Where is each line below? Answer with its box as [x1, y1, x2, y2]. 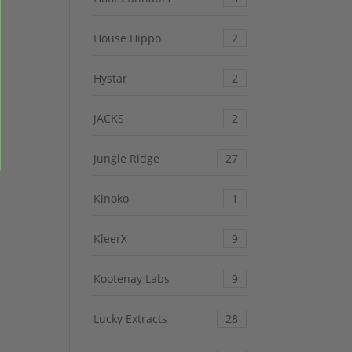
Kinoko [93, 191, 130, 207]
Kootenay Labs [93, 271, 170, 287]
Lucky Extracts [93, 311, 168, 327]
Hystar [93, 71, 128, 86]
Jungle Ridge [93, 151, 160, 167]
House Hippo [93, 31, 162, 46]
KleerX [93, 231, 128, 247]
